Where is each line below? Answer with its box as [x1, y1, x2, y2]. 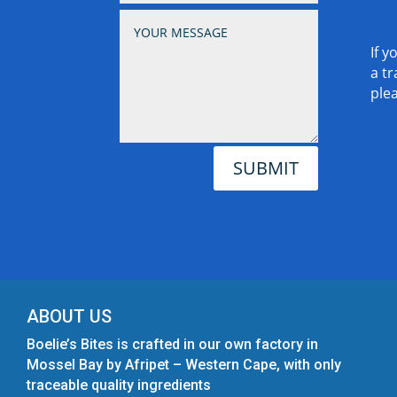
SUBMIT [232, 155, 299, 180]
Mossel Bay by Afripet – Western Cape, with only [27, 355, 341, 373]
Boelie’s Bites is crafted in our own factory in [27, 335, 318, 353]
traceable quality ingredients [27, 376, 211, 393]
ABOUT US [27, 305, 112, 327]
